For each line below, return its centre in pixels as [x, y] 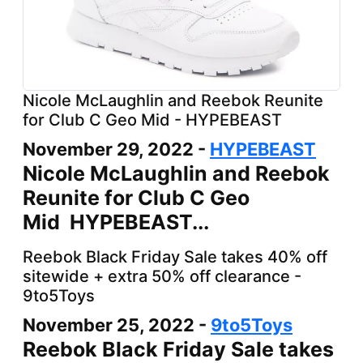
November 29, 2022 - [116, 149]
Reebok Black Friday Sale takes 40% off [175, 256]
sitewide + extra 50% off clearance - [162, 276]
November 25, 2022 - [117, 325]
